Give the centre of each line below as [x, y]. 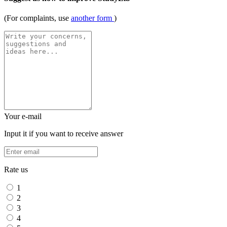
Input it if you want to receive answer [64, 134]
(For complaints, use [37, 18]
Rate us [16, 170]
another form [92, 18]
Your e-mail [23, 117]
